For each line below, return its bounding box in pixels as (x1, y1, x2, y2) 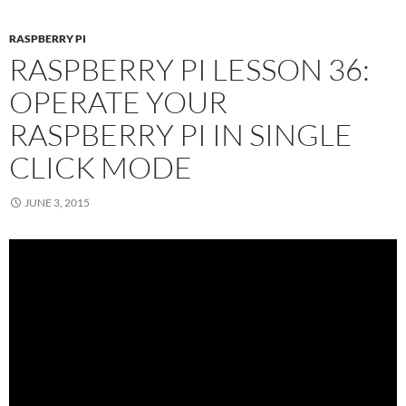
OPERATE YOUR (9, 83, 227, 121)
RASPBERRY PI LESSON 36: (9, 51, 370, 89)
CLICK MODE (9, 149, 192, 187)
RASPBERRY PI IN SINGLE (9, 116, 353, 154)
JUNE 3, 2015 (24, 196, 90, 210)
